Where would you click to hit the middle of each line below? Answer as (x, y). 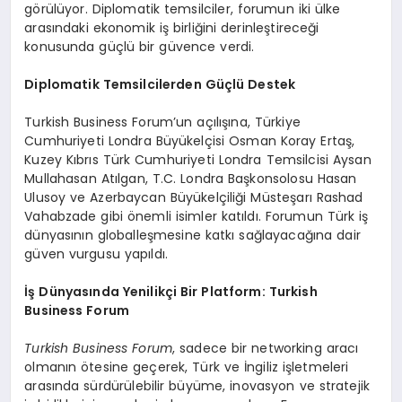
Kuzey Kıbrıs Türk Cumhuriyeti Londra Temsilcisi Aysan (198, 160)
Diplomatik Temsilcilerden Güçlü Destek (160, 85)
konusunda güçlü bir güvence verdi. (140, 47)
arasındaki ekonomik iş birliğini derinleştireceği (172, 28)
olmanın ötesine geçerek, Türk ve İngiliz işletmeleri (187, 367)
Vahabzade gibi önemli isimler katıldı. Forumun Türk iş (197, 217)
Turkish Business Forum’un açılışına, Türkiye (162, 122)
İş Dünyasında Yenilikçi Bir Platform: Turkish (171, 292)
